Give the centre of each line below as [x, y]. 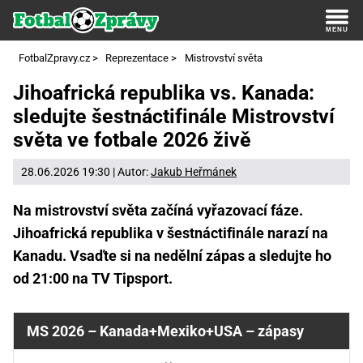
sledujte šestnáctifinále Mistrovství [174, 117]
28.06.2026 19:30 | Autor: [86, 171]
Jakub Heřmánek [194, 171]
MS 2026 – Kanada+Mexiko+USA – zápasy [165, 331]
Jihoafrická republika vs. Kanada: [164, 93]
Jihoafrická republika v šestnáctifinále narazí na [171, 233]
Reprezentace [137, 58]
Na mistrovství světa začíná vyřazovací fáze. [158, 210]
